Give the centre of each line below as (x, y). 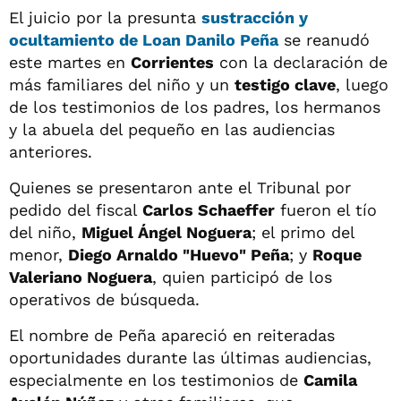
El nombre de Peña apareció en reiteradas (172, 335)
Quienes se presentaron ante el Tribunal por (180, 187)
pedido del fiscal (76, 209)
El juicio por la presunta (105, 17)
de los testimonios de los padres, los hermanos (195, 107)
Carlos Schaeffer (209, 209)
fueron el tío (326, 209)
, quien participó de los (242, 277)
